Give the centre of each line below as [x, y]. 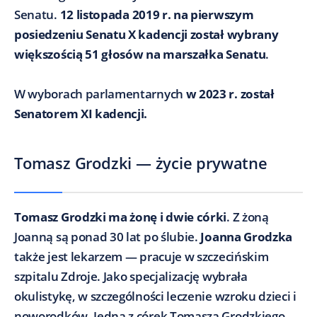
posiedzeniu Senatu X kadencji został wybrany [146, 34]
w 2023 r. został [230, 93]
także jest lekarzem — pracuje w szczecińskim [142, 256]
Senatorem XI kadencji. [81, 113]
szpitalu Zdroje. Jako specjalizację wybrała [131, 276]
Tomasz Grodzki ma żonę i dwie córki [121, 217]
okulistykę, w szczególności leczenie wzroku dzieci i [155, 296]
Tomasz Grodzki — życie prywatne [141, 162]
